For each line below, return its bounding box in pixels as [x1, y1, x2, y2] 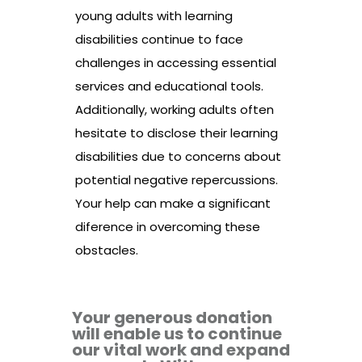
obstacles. [75, 242, 138, 259]
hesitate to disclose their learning [75, 124, 278, 142]
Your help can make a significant [75, 195, 271, 213]
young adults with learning [75, 7, 233, 25]
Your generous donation [72, 306, 272, 330]
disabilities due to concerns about [75, 148, 281, 166]
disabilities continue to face [75, 31, 243, 48]
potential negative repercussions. [75, 171, 278, 189]
